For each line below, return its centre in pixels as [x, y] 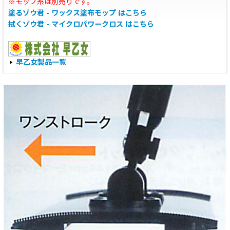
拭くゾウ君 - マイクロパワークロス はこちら [81, 24]
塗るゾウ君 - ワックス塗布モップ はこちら [78, 13]
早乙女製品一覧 [41, 62]
